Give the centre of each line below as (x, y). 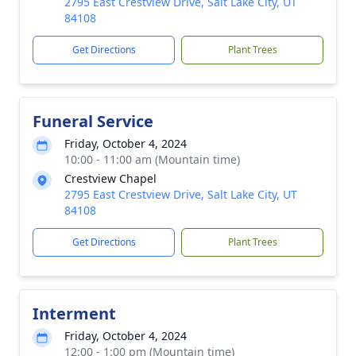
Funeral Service (93, 121)
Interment (74, 313)
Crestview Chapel (110, 178)
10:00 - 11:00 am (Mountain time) (152, 159)
